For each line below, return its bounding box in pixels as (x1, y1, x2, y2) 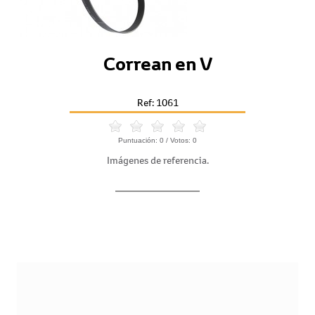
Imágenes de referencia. (106, 153, 209, 167)
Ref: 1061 (136, 95, 179, 109)
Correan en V (103, 51, 212, 76)
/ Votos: (164, 136, 193, 144)
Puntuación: (118, 136, 160, 144)
